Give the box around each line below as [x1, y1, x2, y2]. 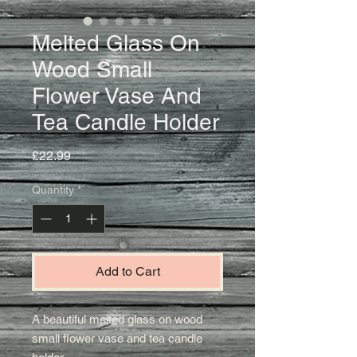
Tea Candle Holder [32, 109, 219, 135]
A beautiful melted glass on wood [32, 312, 202, 327]
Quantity [32, 183, 74, 197]
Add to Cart [95, 264, 160, 280]
